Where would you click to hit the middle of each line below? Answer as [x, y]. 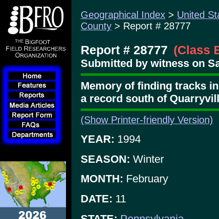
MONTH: [102, 179]
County [96, 26]
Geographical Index [123, 15]
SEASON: [105, 159]
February [146, 179]
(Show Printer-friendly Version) [147, 120]
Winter [147, 159]
